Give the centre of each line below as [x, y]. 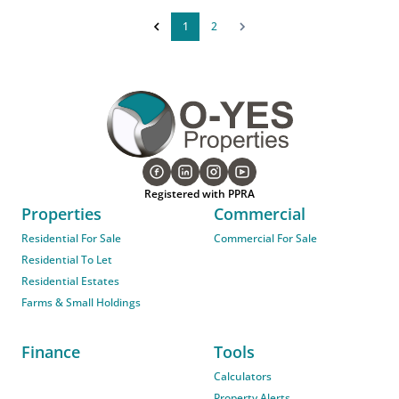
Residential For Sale [71, 239]
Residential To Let [67, 260]
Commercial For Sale [265, 239]
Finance [51, 352]
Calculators [243, 377]
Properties [61, 214]
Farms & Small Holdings [81, 303]
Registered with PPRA [199, 194]
